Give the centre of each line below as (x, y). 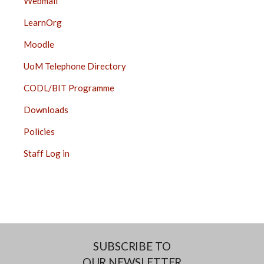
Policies (39, 131)
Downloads (46, 109)
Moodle (39, 44)
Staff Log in (47, 153)
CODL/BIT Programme (69, 88)
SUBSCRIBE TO (132, 246)
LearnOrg (43, 22)
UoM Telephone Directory (75, 66)
